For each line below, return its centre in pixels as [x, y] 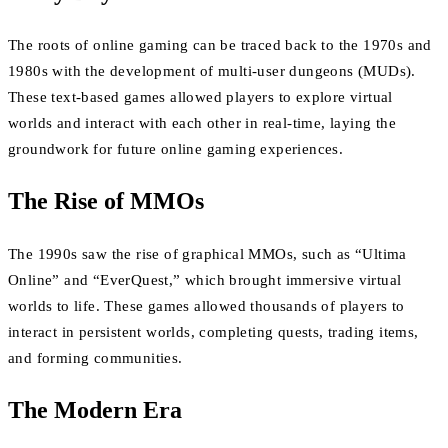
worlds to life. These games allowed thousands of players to [206, 305]
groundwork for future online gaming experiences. [176, 148]
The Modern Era [95, 409]
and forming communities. [95, 357]
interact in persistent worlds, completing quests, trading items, [213, 331]
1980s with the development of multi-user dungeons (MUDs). [212, 70]
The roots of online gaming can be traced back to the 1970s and [220, 44]
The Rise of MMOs [106, 200]
